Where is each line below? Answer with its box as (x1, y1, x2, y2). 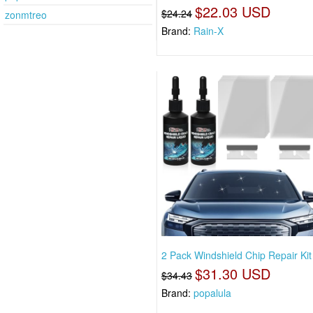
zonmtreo (5, 7, 47, 22)
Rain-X (194, 24, 224, 38)
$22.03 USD (195, 1, 271, 22)
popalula (194, 285, 232, 300)
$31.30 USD (195, 263, 271, 284)
